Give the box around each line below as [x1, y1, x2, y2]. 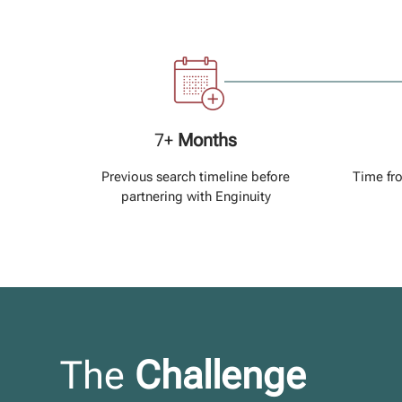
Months [178, 128, 238, 151]
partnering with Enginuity [120, 188, 271, 205]
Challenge [135, 353, 307, 398]
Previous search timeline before [101, 168, 291, 185]
